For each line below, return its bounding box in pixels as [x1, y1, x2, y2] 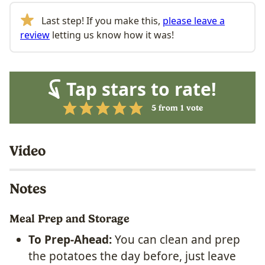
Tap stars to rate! [66, 76, 216, 101]
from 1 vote [156, 103, 203, 113]
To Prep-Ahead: [28, 231, 115, 247]
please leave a [163, 14, 225, 27]
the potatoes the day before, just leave [28, 248, 236, 264]
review [20, 28, 50, 41]
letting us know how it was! [50, 28, 174, 41]
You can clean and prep [115, 231, 240, 247]
